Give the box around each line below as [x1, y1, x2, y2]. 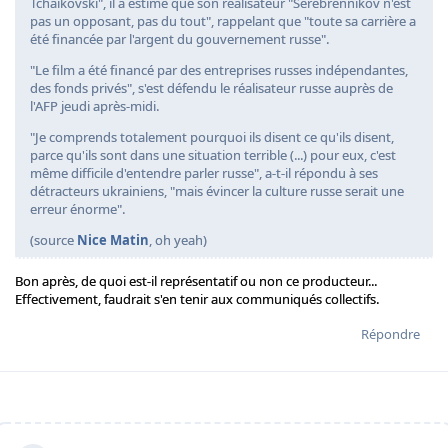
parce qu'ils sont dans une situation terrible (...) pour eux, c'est [30, 146, 396, 165]
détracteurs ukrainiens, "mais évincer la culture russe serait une [30, 182, 404, 201]
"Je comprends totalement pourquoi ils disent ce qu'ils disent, [30, 128, 394, 147]
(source [30, 231, 77, 250]
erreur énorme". [30, 200, 125, 219]
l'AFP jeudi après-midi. [30, 97, 159, 116]
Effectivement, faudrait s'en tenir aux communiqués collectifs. [15, 290, 379, 309]
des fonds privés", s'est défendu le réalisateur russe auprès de [30, 79, 393, 98]
